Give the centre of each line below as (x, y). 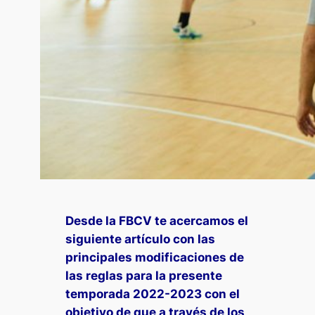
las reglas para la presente (144, 275)
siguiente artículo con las (141, 239)
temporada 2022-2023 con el (153, 294)
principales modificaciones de (155, 257)
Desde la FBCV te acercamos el (157, 220)
